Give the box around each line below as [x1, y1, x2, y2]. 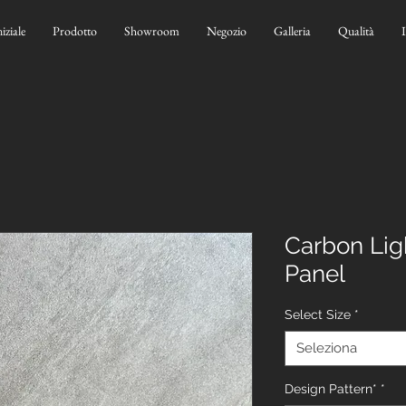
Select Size [285, 307, 351, 322]
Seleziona [296, 340, 357, 356]
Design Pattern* [285, 382, 377, 396]
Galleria [274, 23, 311, 39]
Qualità [338, 23, 374, 39]
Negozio [207, 23, 246, 39]
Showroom [124, 23, 179, 39]
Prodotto [53, 23, 97, 39]
